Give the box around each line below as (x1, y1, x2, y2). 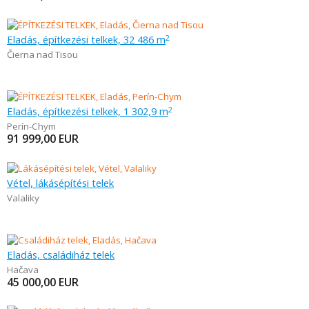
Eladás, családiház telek (7, 248, 114, 261)
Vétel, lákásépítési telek (7, 176, 114, 190)
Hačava (7, 263, 39, 276)
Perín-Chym (7, 120, 56, 132)
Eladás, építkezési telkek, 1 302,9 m (7, 104, 168, 118)
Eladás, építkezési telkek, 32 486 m (7, 32, 166, 46)
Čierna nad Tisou (7, 48, 78, 61)
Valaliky (7, 192, 39, 204)
